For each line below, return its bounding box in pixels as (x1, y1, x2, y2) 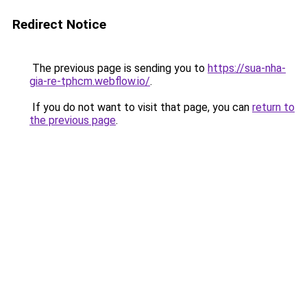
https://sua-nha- (208, 62, 286, 75)
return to (252, 101, 295, 114)
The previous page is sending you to (29, 62, 208, 75)
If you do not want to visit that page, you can (29, 101, 252, 114)
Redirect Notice (12, 16, 106, 32)
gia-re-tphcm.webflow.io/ (29, 75, 150, 88)
